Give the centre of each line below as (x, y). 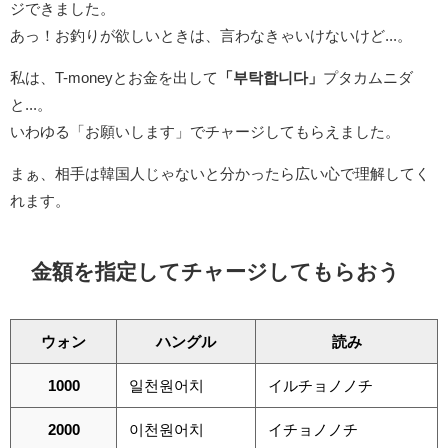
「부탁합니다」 (270, 78)
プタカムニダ (368, 78)
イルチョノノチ (320, 385)
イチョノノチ (313, 429)
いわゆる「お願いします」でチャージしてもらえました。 (205, 132)
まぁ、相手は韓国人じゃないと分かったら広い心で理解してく (220, 174)
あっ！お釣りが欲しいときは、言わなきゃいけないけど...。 (211, 36)
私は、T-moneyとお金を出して (114, 78)
